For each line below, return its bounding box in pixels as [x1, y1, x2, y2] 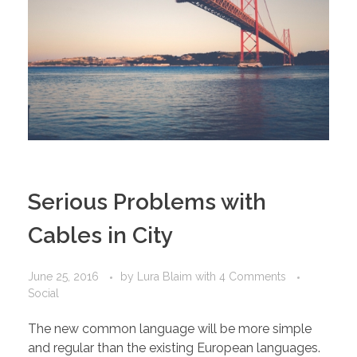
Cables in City [28, 222, 173, 249]
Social [28, 287, 59, 300]
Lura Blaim [137, 270, 195, 284]
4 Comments [219, 270, 286, 284]
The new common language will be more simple [28, 321, 312, 337]
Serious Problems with [28, 188, 266, 215]
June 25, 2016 [28, 270, 99, 284]
